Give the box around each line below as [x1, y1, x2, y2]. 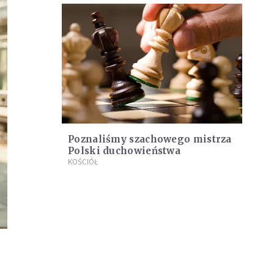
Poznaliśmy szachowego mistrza [68, 133, 232, 146]
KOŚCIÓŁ [68, 157, 98, 168]
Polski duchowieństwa [68, 145, 180, 157]
